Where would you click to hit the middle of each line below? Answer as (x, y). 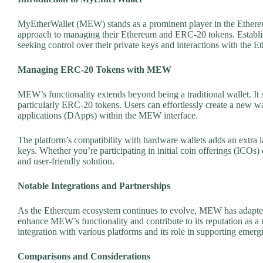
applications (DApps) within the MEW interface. (108, 115)
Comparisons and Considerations (84, 256)
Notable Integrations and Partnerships (94, 186)
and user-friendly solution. (66, 161)
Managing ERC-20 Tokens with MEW (95, 69)
